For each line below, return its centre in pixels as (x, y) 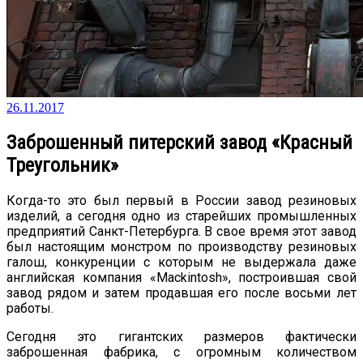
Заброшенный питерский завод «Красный (179, 142)
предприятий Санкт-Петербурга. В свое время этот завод (181, 231)
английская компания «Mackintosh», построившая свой (181, 277)
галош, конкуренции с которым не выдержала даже (181, 262)
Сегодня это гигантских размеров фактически (181, 336)
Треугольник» (62, 165)
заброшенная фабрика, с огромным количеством (181, 352)
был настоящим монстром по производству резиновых (181, 246)
